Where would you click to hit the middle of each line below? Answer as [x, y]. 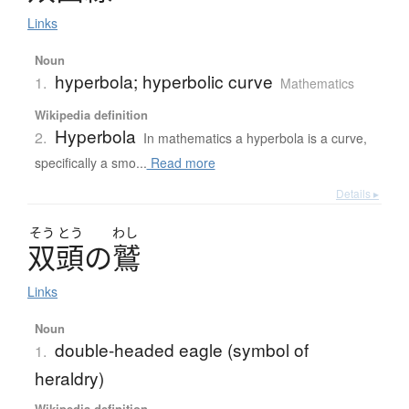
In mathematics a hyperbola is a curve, [255, 138]
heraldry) [69, 378]
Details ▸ [357, 194]
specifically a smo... [90, 163]
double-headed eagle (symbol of [181, 350]
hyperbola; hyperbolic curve [163, 81]
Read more [181, 163]
